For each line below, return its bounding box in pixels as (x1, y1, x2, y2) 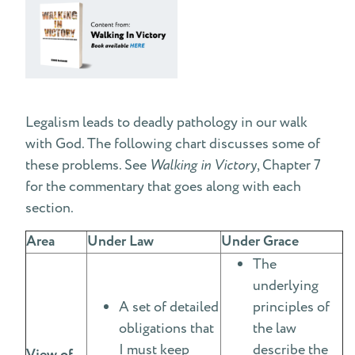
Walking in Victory (150, 155, 257, 175)
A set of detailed (119, 297, 219, 317)
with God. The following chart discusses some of (25, 134, 320, 154)
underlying (253, 276, 319, 296)
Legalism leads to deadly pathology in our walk (25, 113, 307, 132)
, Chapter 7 (257, 155, 321, 175)
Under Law (87, 231, 154, 252)
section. (25, 198, 74, 218)
